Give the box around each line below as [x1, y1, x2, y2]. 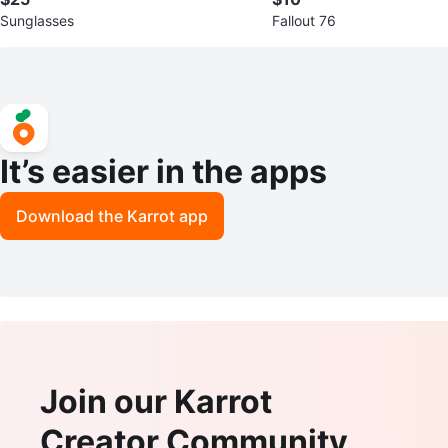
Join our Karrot [40, 381, 272, 421]
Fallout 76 [272, 11, 336, 29]
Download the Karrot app [16, 205, 208, 226]
